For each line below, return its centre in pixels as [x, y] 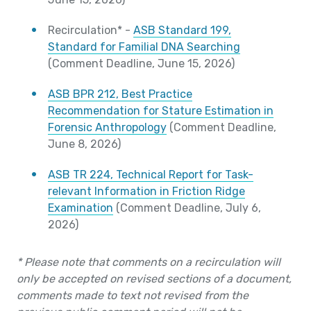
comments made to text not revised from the [133, 296]
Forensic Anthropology [107, 128]
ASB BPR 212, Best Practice [120, 94]
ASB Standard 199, [182, 31]
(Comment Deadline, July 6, [187, 208]
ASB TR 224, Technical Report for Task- [151, 175]
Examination [81, 208]
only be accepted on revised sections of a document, [154, 279]
